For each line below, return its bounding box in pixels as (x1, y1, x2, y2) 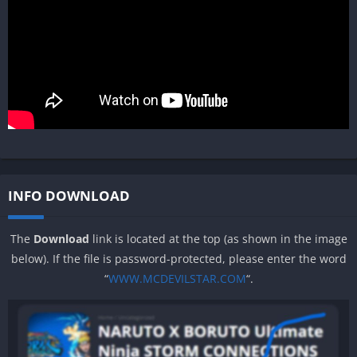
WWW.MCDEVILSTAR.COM (108, 270, 246, 286)
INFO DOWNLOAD (8, 186, 130, 205)
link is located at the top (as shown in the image (88, 230, 347, 246)
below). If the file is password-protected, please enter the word (10, 250, 347, 266)
